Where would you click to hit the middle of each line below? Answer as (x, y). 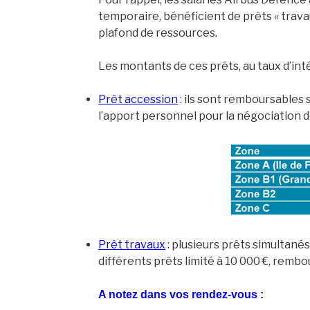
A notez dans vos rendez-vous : (181, 294)
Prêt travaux (132, 244)
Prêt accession (138, 99)
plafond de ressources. (158, 33)
